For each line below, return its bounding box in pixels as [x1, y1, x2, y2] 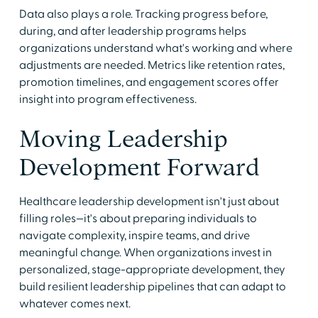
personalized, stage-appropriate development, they [18, 262, 285, 277]
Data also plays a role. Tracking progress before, [18, 6, 268, 21]
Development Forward [18, 154, 260, 180]
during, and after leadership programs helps [18, 23, 246, 38]
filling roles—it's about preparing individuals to [18, 211, 257, 226]
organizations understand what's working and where [18, 40, 292, 55]
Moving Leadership [18, 126, 228, 151]
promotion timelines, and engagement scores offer [18, 75, 279, 89]
